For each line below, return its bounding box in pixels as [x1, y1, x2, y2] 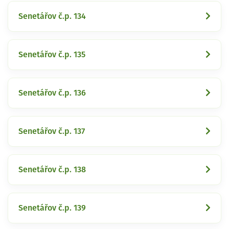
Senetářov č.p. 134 [18, 12, 86, 20]
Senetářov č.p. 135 [18, 50, 85, 59]
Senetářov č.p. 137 [18, 127, 85, 135]
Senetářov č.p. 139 [18, 203, 86, 212]
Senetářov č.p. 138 [18, 165, 86, 174]
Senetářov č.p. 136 [18, 88, 86, 97]
